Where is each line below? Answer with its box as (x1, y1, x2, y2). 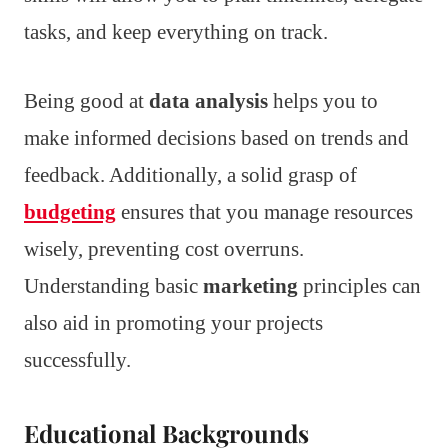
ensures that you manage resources (116, 199, 413, 224)
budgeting (24, 199, 116, 224)
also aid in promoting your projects (24, 310, 323, 335)
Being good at (24, 88, 149, 113)
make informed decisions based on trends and (24, 125, 409, 150)
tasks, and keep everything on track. (24, 19, 328, 44)
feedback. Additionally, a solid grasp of (24, 162, 357, 187)
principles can (298, 273, 421, 298)
